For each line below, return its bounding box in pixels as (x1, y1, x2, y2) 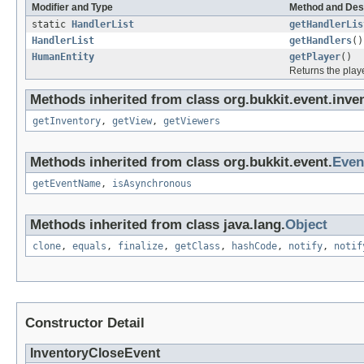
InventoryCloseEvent (30, 345, 160, 360)
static (32, 18, 71, 30)
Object (285, 216, 327, 232)
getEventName (32, 177, 101, 189)
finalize (118, 240, 163, 252)
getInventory (32, 115, 101, 127)
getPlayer (289, 50, 340, 63)
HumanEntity (32, 50, 94, 63)
